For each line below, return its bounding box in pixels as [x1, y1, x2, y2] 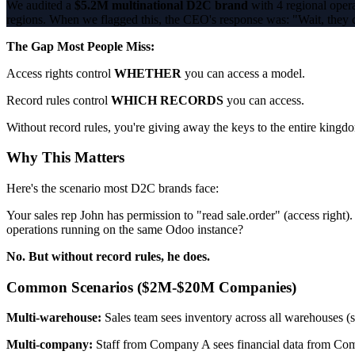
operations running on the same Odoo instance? [6, 223, 243, 237]
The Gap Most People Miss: [6, 39, 155, 53]
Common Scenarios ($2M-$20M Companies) [6, 278, 296, 296]
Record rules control [6, 93, 111, 107]
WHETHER [114, 66, 181, 80]
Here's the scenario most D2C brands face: [6, 181, 219, 196]
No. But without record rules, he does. [6, 250, 210, 264]
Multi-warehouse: [6, 311, 101, 325]
